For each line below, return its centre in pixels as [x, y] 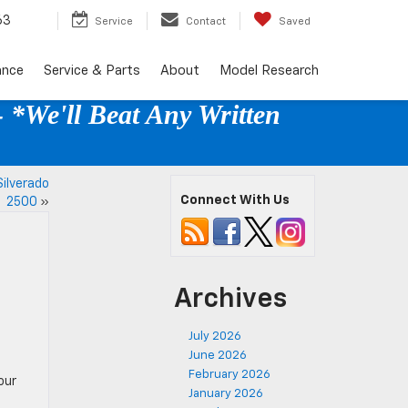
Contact [206, 21]
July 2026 [215, 337]
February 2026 [229, 375]
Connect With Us [235, 200]
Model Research [269, 71]
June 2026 [218, 356]
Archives [230, 300]
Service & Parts [92, 71]
